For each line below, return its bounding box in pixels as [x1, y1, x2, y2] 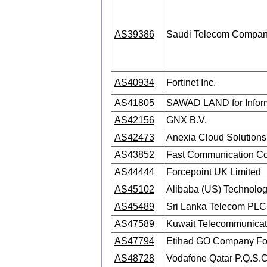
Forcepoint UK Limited [166, 167, 261, 177]
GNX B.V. [166, 115, 207, 125]
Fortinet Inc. [166, 77, 216, 88]
